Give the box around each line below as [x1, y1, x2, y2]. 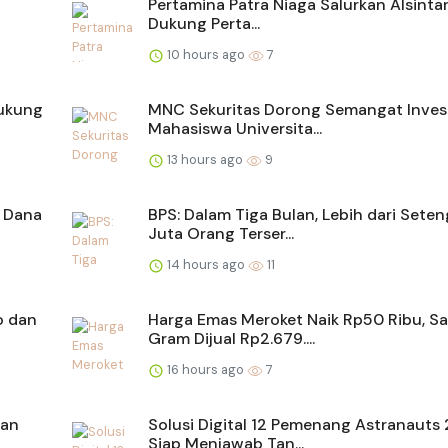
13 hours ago [164, 151, 246, 169]
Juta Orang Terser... [148, 223, 294, 245]
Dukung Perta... [148, 13, 260, 35]
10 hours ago [164, 46, 248, 64]
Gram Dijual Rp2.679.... [148, 328, 315, 350]
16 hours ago [164, 361, 247, 379]
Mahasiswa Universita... [148, 118, 322, 140]
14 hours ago [164, 256, 248, 274]
